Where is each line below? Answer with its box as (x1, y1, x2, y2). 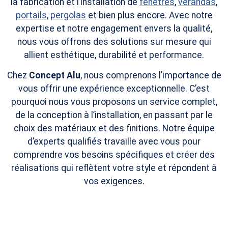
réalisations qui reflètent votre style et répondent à (11, 163, 217, 174)
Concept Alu (28, 70, 80, 81)
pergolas (50, 10, 86, 20)
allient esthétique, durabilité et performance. (24, 49, 204, 60)
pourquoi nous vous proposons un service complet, (11, 97, 217, 107)
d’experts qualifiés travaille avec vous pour (27, 136, 201, 147)
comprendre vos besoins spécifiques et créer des (13, 150, 215, 160)
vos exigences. (83, 176, 145, 187)
